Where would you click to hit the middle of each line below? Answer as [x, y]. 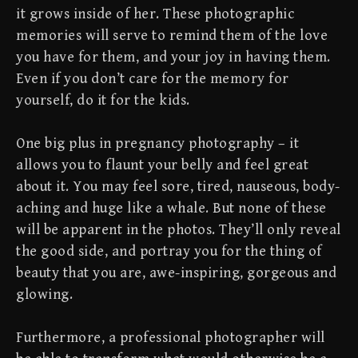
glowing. [44, 294]
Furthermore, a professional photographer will [171, 338]
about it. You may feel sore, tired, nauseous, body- [178, 187]
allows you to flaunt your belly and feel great [162, 165]
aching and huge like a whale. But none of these [171, 208]
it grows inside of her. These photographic [155, 14]
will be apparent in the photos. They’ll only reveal [179, 230]
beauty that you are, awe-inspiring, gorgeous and [176, 273]
